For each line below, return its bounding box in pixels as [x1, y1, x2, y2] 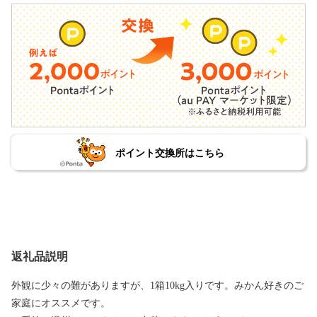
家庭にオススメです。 [11, 298, 110, 309]
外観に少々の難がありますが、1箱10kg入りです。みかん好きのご [11, 280, 304, 292]
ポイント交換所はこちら [115, 147, 224, 159]
